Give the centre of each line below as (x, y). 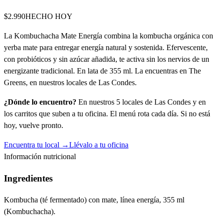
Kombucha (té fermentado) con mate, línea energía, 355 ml (94, 200)
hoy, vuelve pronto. (34, 125)
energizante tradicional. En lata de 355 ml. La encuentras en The (102, 71)
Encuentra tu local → (36, 145)
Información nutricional (40, 156)
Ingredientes (28, 178)
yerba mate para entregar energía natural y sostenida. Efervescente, (106, 47)
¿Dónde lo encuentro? (40, 102)
